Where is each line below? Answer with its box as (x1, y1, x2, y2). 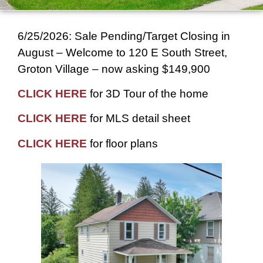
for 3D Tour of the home (87, 87, 208, 100)
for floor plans (87, 137, 158, 150)
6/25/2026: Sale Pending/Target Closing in (18, 29, 230, 42)
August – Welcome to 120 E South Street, (18, 46, 227, 59)
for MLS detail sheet (87, 112, 190, 125)
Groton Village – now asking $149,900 (18, 62, 210, 75)
